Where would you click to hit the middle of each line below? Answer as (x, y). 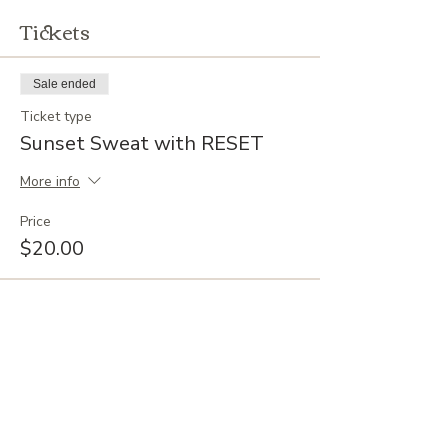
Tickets (55, 30)
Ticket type (56, 116)
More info (50, 182)
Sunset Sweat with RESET (142, 143)
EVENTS (54, 431)
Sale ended (64, 84)
